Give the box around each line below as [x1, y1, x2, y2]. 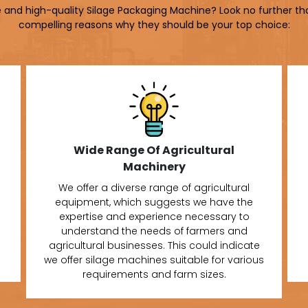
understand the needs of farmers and [60, 223, 247, 238]
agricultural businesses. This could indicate [48, 238, 260, 252]
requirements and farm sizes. [82, 267, 226, 281]
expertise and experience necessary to [58, 209, 250, 223]
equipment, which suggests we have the [55, 195, 253, 209]
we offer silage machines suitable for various [44, 252, 264, 267]
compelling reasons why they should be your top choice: [18, 17, 290, 32]
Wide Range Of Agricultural [74, 142, 234, 158]
